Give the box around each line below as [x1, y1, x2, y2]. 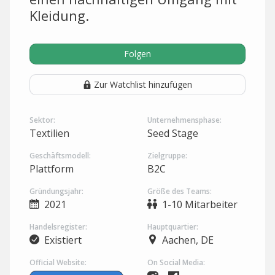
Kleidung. [29, 6, 89, 25]
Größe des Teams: [147, 186, 212, 196]
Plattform [29, 162, 74, 176]
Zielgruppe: [147, 150, 187, 161]
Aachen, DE [162, 233, 214, 247]
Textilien [29, 126, 69, 140]
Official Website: [29, 257, 87, 268]
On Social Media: [147, 257, 205, 268]
